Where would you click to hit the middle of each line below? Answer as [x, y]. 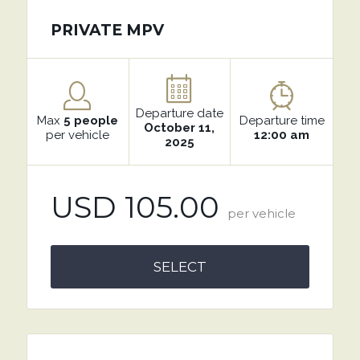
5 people [90, 121]
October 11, [180, 128]
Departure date [179, 113]
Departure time [282, 121]
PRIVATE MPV [107, 30]
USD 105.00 [135, 207]
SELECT [180, 267]
